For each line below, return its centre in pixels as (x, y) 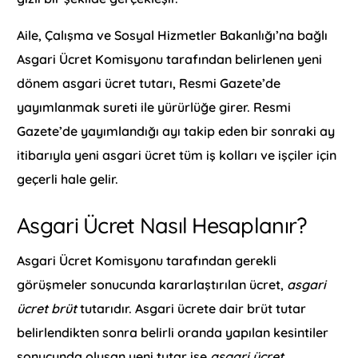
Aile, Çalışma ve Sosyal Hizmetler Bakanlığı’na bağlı (173, 35)
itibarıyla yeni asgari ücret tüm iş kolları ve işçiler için (177, 155)
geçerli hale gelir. (68, 179)
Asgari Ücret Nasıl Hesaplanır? (162, 225)
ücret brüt (47, 309)
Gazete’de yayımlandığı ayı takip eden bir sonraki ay (176, 131)
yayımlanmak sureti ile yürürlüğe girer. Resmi (154, 107)
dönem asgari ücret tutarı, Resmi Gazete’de (149, 83)
